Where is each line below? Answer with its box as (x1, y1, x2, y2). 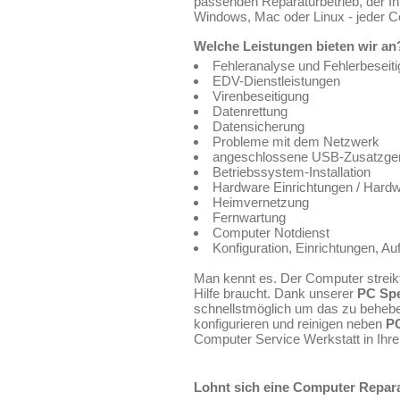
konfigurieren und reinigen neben (194, 316, 386, 331)
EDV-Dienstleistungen (212, 73, 340, 88)
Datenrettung (212, 104, 287, 119)
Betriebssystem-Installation (212, 164, 371, 179)
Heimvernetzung (212, 195, 309, 210)
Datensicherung (212, 119, 304, 134)
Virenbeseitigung (212, 88, 309, 104)
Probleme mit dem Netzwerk (212, 134, 379, 149)
